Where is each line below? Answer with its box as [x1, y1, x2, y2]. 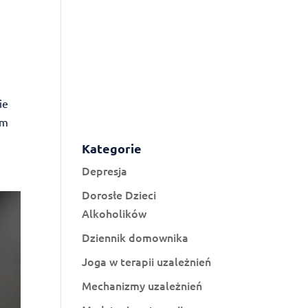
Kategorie [82, 140, 142, 156]
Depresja [82, 163, 128, 178]
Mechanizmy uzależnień [82, 278, 203, 293]
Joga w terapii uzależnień [82, 254, 212, 269]
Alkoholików [82, 206, 147, 221]
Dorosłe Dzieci [82, 187, 157, 202]
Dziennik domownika [82, 230, 189, 245]
